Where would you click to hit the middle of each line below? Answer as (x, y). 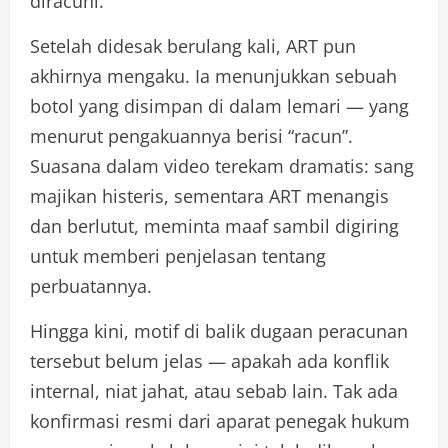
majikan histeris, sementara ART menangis (209, 195)
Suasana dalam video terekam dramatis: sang (222, 165)
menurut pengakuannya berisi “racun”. (191, 135)
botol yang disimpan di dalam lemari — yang (219, 105)
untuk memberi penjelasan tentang (178, 255)
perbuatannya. (91, 285)
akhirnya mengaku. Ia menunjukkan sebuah (213, 75)
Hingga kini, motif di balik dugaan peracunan (219, 330)
